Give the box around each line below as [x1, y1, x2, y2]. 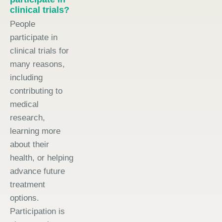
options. [10, 193, 39, 203]
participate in [10, 32, 57, 42]
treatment [10, 179, 45, 189]
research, [10, 112, 45, 122]
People [10, 19, 35, 29]
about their [10, 139, 49, 149]
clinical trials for [10, 46, 69, 55]
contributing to [10, 86, 62, 96]
